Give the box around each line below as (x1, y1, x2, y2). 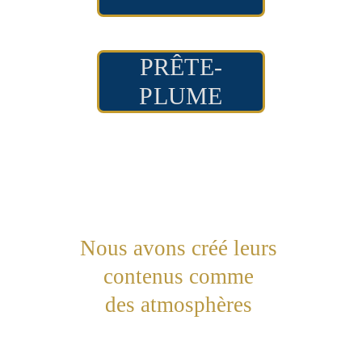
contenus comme (103, 264, 259, 288)
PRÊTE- (139, 53, 223, 80)
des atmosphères (104, 293, 258, 317)
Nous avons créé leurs (79, 236, 283, 260)
